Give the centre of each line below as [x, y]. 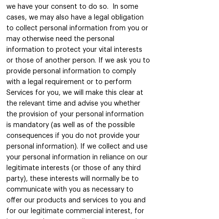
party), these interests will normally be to [73, 179]
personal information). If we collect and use [77, 147]
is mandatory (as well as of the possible [71, 125]
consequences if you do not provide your [73, 136]
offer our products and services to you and [76, 200]
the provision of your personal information [75, 114]
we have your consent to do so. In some [72, 7]
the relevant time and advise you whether [73, 104]
